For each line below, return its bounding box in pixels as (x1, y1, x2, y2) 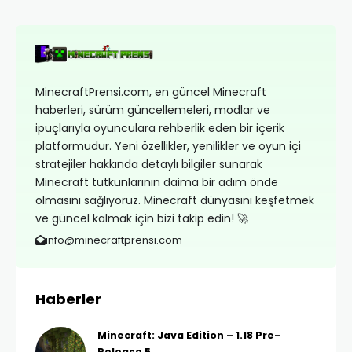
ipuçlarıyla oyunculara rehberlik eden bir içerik (35, 120, 284, 136)
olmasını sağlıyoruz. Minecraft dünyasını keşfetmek (35, 192, 314, 208)
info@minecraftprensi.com (45, 233, 182, 247)
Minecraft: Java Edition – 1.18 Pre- (97, 328, 280, 342)
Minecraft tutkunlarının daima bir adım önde (35, 174, 278, 190)
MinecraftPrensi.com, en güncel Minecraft (35, 84, 266, 100)
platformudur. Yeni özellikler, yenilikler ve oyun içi (35, 138, 301, 154)
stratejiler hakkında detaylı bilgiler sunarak (35, 156, 262, 172)
